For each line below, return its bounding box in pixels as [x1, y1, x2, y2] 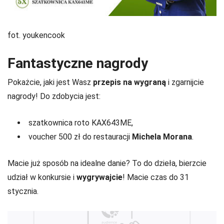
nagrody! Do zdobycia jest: [7, 91, 100, 101]
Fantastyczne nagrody [7, 54, 148, 71]
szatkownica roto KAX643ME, [28, 117, 133, 127]
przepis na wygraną [93, 77, 166, 87]
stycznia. [7, 186, 38, 196]
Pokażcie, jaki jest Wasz [7, 77, 93, 87]
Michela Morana [130, 131, 192, 141]
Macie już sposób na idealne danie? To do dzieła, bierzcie [7, 158, 206, 168]
